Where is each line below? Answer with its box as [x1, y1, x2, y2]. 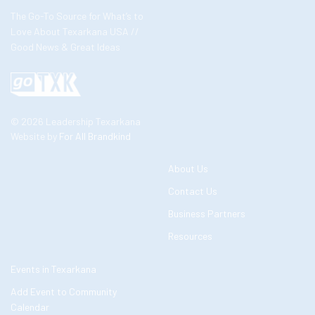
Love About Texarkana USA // [11, 25, 140, 38]
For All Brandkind [59, 130, 131, 142]
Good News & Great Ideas [11, 41, 121, 53]
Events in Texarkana [11, 263, 96, 275]
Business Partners [168, 207, 245, 219]
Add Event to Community [11, 285, 117, 297]
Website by [11, 130, 59, 142]
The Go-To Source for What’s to [11, 10, 144, 22]
